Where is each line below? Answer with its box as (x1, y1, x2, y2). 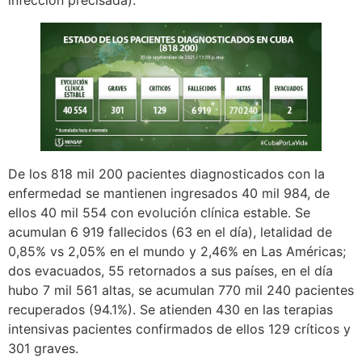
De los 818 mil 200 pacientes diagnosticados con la (8, 166, 325, 183)
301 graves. (8, 340, 78, 357)
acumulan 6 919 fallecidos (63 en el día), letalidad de (8, 224, 332, 241)
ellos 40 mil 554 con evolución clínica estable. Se (8, 204, 310, 221)
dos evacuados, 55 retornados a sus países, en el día (8, 263, 333, 280)
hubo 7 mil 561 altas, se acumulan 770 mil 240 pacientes (8, 282, 354, 299)
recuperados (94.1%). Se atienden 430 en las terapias (8, 301, 333, 318)
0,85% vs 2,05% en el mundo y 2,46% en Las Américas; (8, 243, 346, 260)
